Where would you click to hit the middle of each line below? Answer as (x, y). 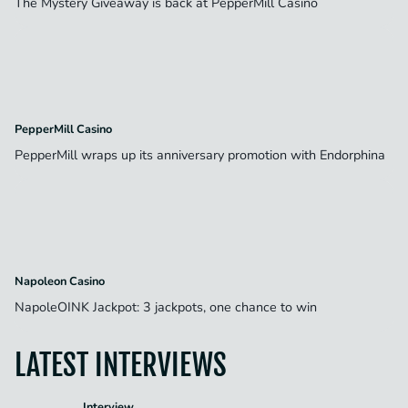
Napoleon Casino (60, 281)
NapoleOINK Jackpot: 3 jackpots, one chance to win (168, 306)
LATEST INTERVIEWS (121, 365)
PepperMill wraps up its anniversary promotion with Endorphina (202, 154)
